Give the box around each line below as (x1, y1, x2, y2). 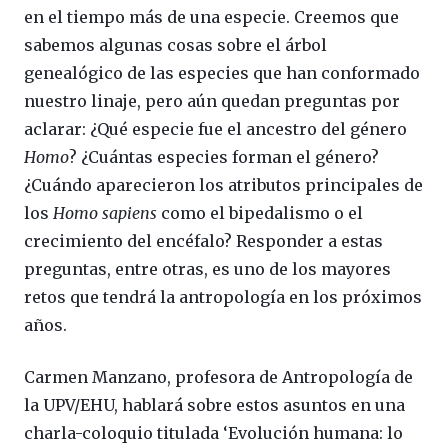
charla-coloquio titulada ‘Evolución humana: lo (24, 422, 403, 443)
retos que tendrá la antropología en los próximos (24, 286, 422, 307)
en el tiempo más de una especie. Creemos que (24, 6, 399, 27)
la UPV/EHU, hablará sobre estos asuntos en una (24, 394, 405, 415)
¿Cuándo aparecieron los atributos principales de (24, 174, 423, 195)
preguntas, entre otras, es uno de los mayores (24, 258, 391, 279)
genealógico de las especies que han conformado (24, 62, 420, 83)
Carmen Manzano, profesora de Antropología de (24, 366, 413, 387)
